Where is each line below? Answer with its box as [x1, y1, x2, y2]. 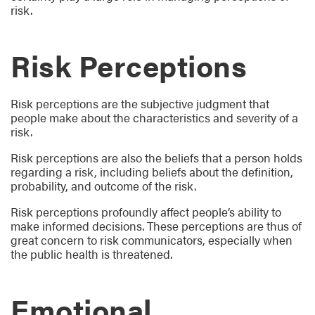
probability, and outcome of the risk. [11, 177, 196, 194]
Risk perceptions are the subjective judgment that [11, 95, 269, 112]
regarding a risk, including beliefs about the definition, [11, 163, 293, 180]
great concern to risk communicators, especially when [11, 231, 292, 248]
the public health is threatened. [11, 245, 172, 262]
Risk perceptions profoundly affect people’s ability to [11, 203, 281, 220]
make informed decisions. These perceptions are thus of [11, 217, 302, 234]
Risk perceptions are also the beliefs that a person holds [11, 149, 302, 166]
